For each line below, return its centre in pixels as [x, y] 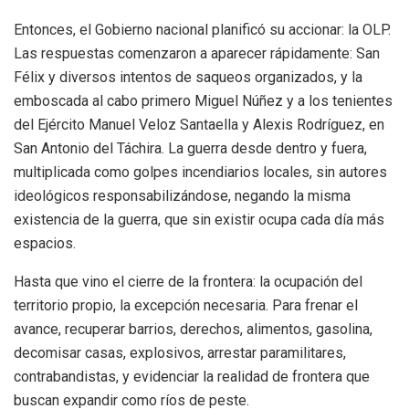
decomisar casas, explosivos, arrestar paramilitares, [180, 352]
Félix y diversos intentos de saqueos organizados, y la [188, 77]
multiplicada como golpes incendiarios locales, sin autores [200, 172]
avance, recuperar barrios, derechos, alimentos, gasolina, [193, 329]
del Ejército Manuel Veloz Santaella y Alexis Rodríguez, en [199, 124]
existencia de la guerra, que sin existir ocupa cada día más [199, 219]
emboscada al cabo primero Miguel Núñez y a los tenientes [203, 100]
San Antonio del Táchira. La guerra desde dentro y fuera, [190, 148]
